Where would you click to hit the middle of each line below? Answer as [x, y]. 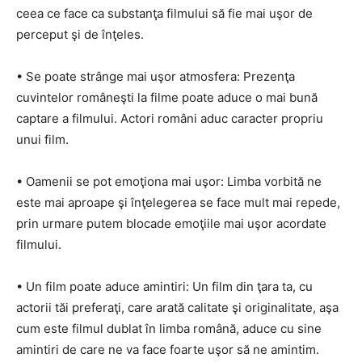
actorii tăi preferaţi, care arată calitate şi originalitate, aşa [177, 307]
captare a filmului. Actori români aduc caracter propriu [170, 118]
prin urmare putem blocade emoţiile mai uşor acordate [171, 223]
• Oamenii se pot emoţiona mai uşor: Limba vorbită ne [169, 181]
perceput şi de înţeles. [80, 34]
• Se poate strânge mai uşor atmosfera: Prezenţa [156, 76]
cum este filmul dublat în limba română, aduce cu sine [169, 328]
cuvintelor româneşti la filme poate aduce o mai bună [167, 97]
